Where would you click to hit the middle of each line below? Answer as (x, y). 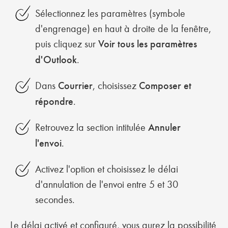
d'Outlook (56, 60)
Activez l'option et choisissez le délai (106, 169)
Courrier (75, 86)
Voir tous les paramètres (147, 44)
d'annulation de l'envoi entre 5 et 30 (106, 184)
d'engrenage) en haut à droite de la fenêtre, (123, 28)
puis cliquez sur (66, 44)
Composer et (165, 86)
